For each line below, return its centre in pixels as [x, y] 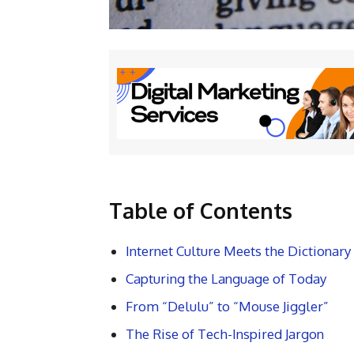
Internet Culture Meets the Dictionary [238, 251]
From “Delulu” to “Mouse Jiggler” [227, 307]
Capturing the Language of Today [226, 279]
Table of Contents [201, 211]
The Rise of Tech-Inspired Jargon [225, 334]
